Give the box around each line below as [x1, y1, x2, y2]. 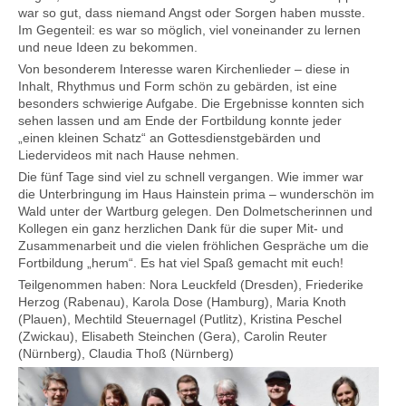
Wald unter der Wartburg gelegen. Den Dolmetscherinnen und [18, 203, 372, 218]
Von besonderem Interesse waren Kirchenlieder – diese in [18, 61, 350, 76]
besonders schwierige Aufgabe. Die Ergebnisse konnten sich [18, 95, 364, 111]
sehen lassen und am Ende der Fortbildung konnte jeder [18, 112, 342, 128]
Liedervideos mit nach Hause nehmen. [18, 147, 239, 162]
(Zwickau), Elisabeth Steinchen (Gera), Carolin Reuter [18, 328, 327, 343]
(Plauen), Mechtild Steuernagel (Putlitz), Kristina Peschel [18, 311, 342, 326]
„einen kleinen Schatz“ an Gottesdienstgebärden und [18, 130, 321, 145]
